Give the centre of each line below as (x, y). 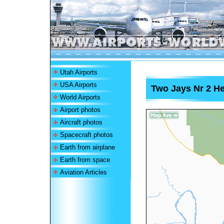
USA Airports (78, 85)
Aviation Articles (83, 172)
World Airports (80, 97)
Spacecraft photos (86, 135)
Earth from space (85, 160)
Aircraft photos (81, 122)
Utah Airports (78, 72)
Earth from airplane (87, 147)
